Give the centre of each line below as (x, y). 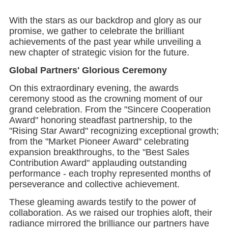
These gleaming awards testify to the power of (102, 194)
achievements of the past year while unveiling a (105, 34)
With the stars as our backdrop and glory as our (105, 12)
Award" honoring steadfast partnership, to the (101, 112)
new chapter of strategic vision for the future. (99, 45)
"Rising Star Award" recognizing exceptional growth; (114, 123)
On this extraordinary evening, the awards (94, 80)
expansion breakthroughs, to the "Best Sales (99, 144)
